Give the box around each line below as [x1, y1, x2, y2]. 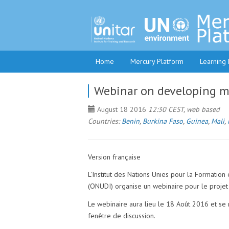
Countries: [88, 116, 122, 126]
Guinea [186, 116, 208, 126]
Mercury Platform [130, 57, 184, 66]
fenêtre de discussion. [88, 211, 155, 220]
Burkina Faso [143, 116, 183, 126]
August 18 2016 [95, 104, 148, 114]
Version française [88, 152, 141, 162]
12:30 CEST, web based [148, 104, 220, 114]
